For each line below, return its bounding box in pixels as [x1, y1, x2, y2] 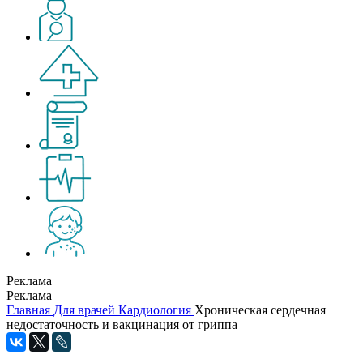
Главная [6, 303, 50, 317]
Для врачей [53, 303, 115, 317]
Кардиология [118, 303, 191, 317]
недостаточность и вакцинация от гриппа [6, 318, 237, 331]
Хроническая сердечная [194, 303, 326, 317]
